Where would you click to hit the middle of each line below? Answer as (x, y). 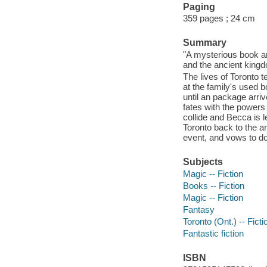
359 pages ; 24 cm (219, 18)
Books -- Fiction (213, 185)
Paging (199, 7)
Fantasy (198, 209)
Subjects (203, 162)
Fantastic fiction (213, 233)
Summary (204, 43)
